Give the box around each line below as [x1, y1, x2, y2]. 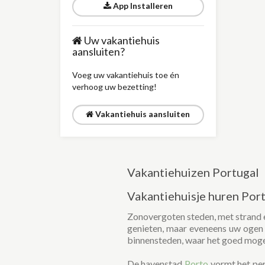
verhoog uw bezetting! [72, 82, 157, 92]
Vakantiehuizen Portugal [127, 165, 259, 179]
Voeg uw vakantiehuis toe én [72, 70, 179, 80]
